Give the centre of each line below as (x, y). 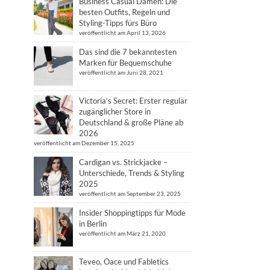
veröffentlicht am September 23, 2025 (130, 193)
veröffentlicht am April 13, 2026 (122, 33)
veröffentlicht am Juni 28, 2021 (121, 72)
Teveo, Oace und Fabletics (124, 262)
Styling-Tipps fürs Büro (118, 23)
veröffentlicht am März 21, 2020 (122, 233)
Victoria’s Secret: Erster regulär (133, 101)
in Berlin (93, 224)
